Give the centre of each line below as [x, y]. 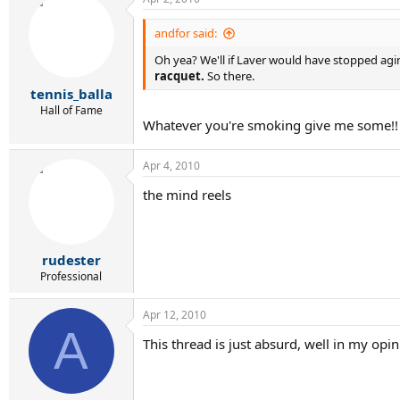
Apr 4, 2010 [171, 165]
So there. [229, 76]
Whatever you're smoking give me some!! [271, 125]
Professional [71, 277]
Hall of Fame [71, 110]
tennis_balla [71, 93]
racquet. [179, 76]
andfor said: [186, 33]
